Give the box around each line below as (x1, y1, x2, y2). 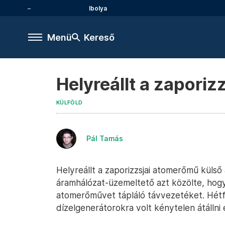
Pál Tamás (86, 134, 123, 143)
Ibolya (89, 4, 107, 12)
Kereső (84, 32, 115, 43)
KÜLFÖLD (56, 99, 83, 106)
